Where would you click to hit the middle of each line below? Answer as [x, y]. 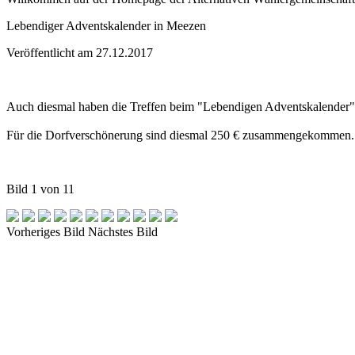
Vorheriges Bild [46, 232]
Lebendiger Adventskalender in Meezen [106, 26]
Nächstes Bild [123, 232]
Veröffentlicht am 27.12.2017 [80, 53]
